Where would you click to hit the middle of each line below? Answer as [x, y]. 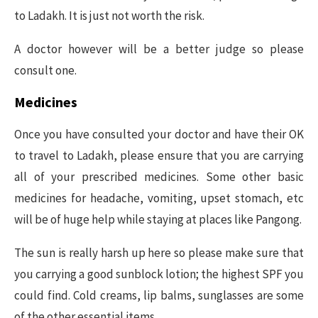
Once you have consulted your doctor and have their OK [159, 134]
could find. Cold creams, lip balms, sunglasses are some [159, 295]
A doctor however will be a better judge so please [159, 49]
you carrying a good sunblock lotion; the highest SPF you [159, 274]
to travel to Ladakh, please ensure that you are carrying [159, 155]
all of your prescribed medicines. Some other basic [159, 177]
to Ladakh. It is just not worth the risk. [109, 16]
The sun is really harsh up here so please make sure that [159, 253]
